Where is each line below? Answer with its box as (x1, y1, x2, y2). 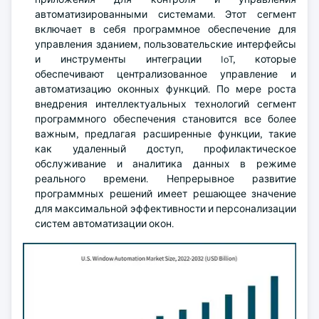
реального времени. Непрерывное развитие (35, 172, 296, 185)
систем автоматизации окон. (35, 217, 174, 230)
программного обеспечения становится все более (35, 113, 296, 125)
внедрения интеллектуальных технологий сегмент (35, 98, 296, 110)
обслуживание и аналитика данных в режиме (35, 157, 296, 170)
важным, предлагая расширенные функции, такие (35, 127, 296, 140)
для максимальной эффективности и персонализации (35, 202, 296, 215)
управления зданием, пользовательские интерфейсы (35, 38, 296, 51)
